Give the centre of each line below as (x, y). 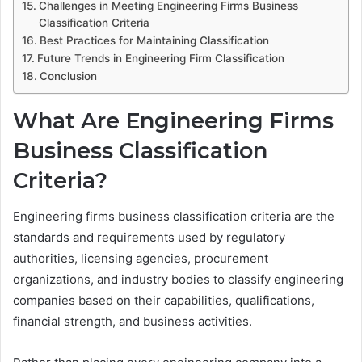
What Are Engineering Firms (173, 120)
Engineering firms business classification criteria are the (174, 217)
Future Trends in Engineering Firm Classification (160, 58)
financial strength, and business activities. (133, 322)
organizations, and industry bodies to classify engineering (178, 280)
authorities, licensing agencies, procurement (141, 259)
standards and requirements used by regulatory (149, 238)
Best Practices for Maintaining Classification (154, 40)
